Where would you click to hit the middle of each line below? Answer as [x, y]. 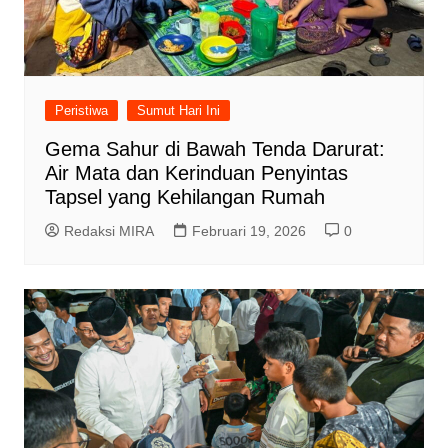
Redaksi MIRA [108, 230]
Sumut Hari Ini [178, 110]
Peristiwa [81, 110]
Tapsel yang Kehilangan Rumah [184, 196]
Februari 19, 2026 [248, 230]
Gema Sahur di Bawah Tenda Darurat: [214, 148]
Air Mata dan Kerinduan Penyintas [196, 172]
